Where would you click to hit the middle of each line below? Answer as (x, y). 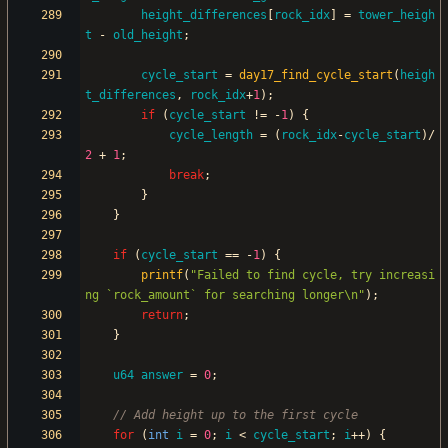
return (162, 315)
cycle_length (211, 135)
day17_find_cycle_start (316, 75)
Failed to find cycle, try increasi (316, 275)
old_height (148, 35)
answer (162, 375)
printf (162, 275)
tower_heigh (396, 15)
